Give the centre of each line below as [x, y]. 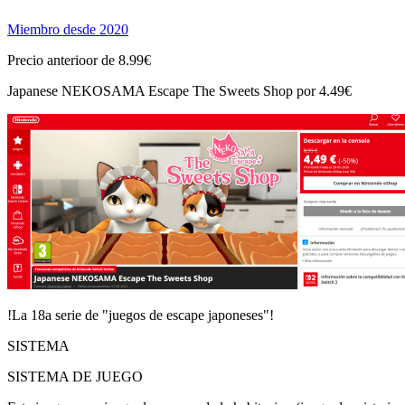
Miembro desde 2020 [68, 29]
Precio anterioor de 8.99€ [79, 60]
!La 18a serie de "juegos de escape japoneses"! [141, 315]
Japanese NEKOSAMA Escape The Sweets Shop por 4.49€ [179, 90]
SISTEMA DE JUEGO [75, 376]
